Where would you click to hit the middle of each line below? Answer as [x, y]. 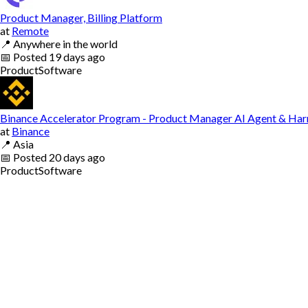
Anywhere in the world [65, 43]
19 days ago [77, 56]
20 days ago [77, 157]
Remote [30, 30]
